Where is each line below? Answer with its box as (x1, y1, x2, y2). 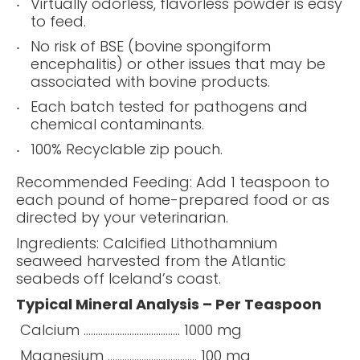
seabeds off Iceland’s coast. (16, 268, 221, 288)
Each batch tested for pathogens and (31, 96, 308, 117)
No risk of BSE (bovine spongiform (31, 35, 271, 56)
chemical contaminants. (31, 113, 204, 134)
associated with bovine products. (31, 71, 270, 92)
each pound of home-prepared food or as (16, 189, 329, 210)
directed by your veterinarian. (16, 207, 228, 227)
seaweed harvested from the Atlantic (16, 250, 286, 271)
